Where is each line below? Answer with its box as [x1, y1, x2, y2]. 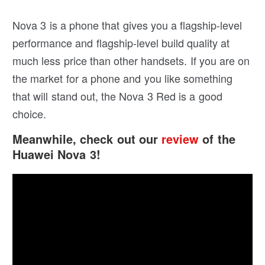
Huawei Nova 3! [12, 145, 101, 163]
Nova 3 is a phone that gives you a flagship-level [12, 17, 243, 33]
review [161, 130, 199, 147]
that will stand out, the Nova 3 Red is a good [12, 88, 222, 104]
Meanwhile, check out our [12, 130, 162, 147]
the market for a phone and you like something [12, 70, 233, 86]
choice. [12, 105, 47, 121]
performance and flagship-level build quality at [12, 34, 230, 50]
